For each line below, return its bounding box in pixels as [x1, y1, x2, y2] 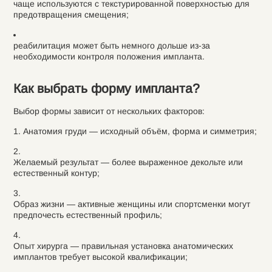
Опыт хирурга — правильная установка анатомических [13, 241, 233, 251]
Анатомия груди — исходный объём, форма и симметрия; [22, 126, 257, 136]
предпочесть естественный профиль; [13, 210, 162, 220]
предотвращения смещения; [13, 10, 129, 19]
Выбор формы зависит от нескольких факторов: [13, 106, 205, 116]
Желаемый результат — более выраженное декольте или [13, 157, 243, 167]
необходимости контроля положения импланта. [13, 52, 205, 61]
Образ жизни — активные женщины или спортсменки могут [13, 199, 250, 209]
